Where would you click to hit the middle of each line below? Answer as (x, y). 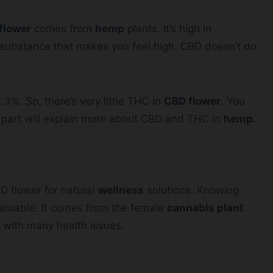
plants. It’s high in (168, 29)
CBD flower (192, 101)
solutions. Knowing (191, 190)
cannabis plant (205, 208)
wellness (121, 190)
